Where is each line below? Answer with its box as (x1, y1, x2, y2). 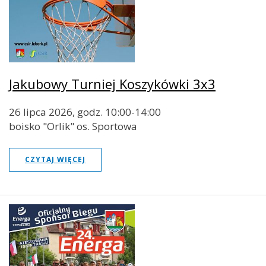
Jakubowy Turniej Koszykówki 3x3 (9, 75, 216, 93)
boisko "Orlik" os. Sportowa (9, 119, 137, 134)
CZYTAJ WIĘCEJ (25, 154, 85, 165)
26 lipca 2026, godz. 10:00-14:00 (9, 105, 161, 119)
